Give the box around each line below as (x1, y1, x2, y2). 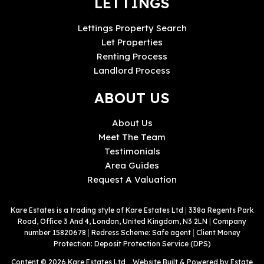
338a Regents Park (188, 205, 254, 214)
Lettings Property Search (77, 22, 187, 34)
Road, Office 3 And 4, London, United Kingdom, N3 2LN (18, 216, 209, 226)
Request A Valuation (87, 173, 177, 185)
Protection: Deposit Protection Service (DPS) (53, 239, 211, 248)
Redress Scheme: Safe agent (91, 227, 193, 237)
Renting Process (97, 50, 167, 62)
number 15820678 (24, 227, 88, 237)
